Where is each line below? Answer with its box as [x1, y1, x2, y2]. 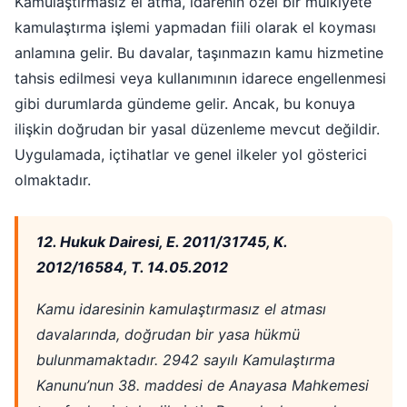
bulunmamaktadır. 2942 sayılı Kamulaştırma [36, 351, 335, 370]
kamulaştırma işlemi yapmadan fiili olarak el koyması [15, 18, 376, 37]
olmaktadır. [15, 171, 91, 190]
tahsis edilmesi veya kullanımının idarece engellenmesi [15, 69, 386, 88]
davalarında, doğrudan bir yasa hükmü [36, 325, 300, 344]
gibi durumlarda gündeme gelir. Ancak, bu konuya [15, 94, 355, 114]
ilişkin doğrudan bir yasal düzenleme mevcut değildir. [15, 120, 380, 139]
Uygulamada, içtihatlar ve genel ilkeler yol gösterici [15, 145, 367, 164]
